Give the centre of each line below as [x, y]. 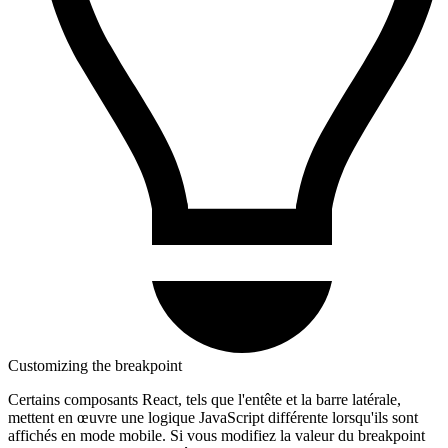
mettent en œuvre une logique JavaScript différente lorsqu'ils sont [213, 417]
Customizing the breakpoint [95, 365]
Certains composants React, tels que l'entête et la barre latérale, [204, 399]
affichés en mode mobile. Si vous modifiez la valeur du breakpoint [216, 435]
